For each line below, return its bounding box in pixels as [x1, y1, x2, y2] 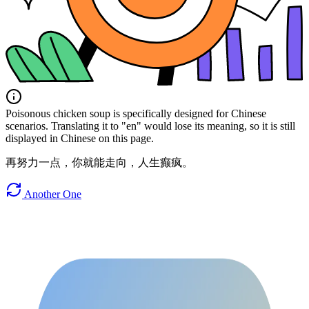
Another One [22, 188, 81, 201]
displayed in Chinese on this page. [6, 132, 154, 145]
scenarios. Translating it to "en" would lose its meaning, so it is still [6, 120, 295, 132]
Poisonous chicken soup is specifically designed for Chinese [6, 108, 266, 120]
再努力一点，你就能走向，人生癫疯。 [6, 157, 193, 169]
